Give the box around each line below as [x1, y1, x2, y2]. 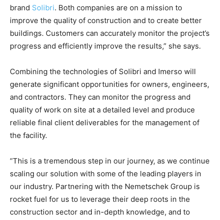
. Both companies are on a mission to [55, 3, 182, 13]
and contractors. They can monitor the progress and [10, 92, 191, 102]
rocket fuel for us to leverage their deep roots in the [10, 194, 190, 204]
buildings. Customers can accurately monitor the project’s [10, 28, 210, 38]
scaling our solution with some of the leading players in [10, 169, 201, 179]
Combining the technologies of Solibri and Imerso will [10, 67, 196, 77]
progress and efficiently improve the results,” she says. [10, 41, 201, 51]
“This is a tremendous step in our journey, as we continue [10, 156, 210, 166]
